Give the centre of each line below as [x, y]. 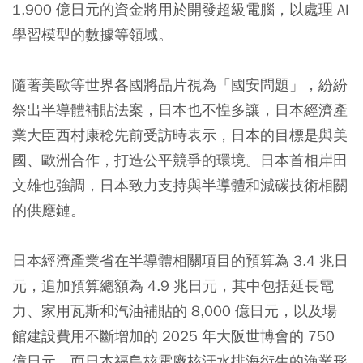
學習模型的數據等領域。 [92, 34]
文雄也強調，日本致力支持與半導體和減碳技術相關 [180, 185]
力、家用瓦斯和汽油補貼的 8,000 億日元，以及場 [175, 310]
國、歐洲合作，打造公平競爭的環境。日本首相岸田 [180, 160]
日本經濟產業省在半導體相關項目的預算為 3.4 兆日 [180, 260]
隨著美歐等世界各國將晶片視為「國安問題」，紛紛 [180, 84]
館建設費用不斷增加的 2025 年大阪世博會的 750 [173, 335]
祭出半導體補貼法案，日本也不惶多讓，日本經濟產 [180, 109]
